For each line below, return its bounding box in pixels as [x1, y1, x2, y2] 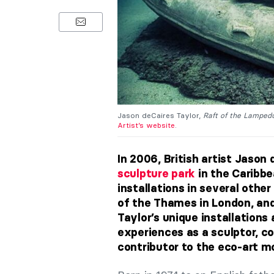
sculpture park [117, 166, 196, 180]
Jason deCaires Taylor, [117, 110, 203, 120]
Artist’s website [117, 120, 175, 130]
